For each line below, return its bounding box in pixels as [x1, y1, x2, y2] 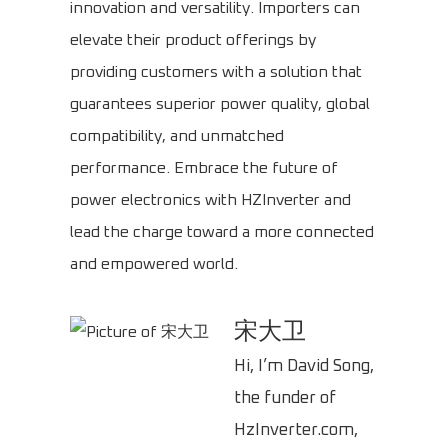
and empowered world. [70, 256, 238, 273]
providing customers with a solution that [70, 64, 362, 81]
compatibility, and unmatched [70, 128, 284, 145]
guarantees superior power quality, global [70, 96, 370, 113]
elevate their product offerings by [70, 32, 316, 49]
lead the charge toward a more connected [70, 224, 374, 241]
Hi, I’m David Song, [234, 358, 374, 376]
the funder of [234, 390, 336, 408]
